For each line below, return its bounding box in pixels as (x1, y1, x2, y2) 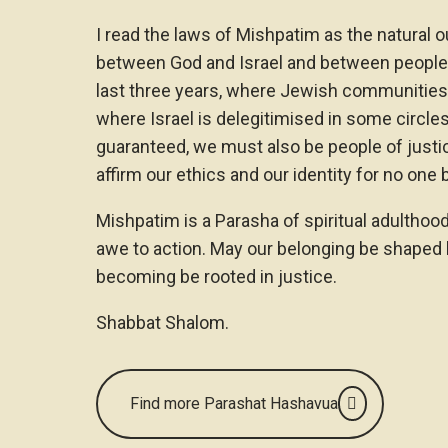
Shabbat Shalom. (96, 311, 229, 333)
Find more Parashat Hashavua (129, 393, 338, 413)
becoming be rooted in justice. (96, 265, 337, 287)
